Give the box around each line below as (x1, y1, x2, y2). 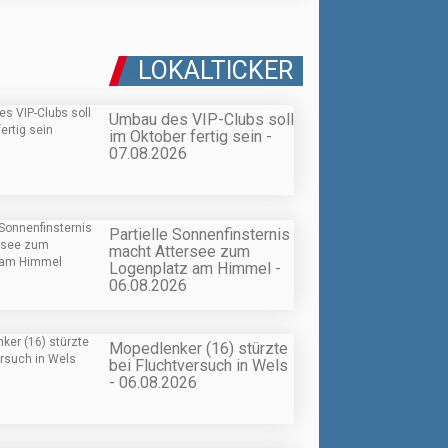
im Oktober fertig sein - (109, 127, 272, 147)
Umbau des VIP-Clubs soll (109, 110, 294, 130)
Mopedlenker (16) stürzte (109, 338, 288, 358)
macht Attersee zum (109, 241, 250, 261)
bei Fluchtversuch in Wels (109, 355, 288, 375)
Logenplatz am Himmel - (109, 258, 281, 278)
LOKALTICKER (138, 56, 293, 86)
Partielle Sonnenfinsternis (109, 224, 290, 244)
